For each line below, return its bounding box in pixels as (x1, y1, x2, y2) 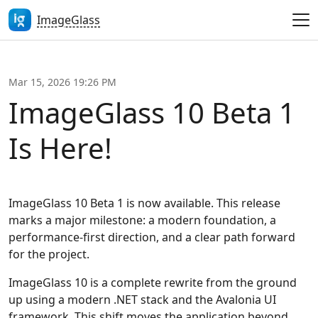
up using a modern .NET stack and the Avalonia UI (9, 291, 276, 307)
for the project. (9, 246, 89, 262)
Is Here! (9, 128, 112, 168)
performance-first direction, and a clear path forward (9, 229, 295, 245)
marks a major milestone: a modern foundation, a (9, 212, 276, 228)
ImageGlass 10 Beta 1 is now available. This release (9, 194, 280, 211)
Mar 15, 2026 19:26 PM (9, 75, 116, 89)
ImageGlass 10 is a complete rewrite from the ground (9, 274, 297, 290)
